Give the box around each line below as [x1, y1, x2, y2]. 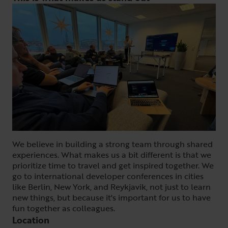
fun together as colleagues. [12, 202, 115, 214]
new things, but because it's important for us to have [12, 191, 211, 204]
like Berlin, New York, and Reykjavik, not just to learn [12, 181, 211, 193]
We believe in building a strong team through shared [12, 138, 213, 150]
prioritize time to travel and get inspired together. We [12, 159, 214, 172]
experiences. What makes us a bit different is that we [12, 149, 211, 161]
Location [12, 213, 49, 226]
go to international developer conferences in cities [12, 170, 204, 182]
